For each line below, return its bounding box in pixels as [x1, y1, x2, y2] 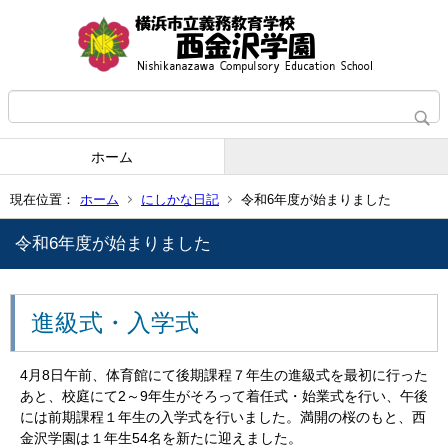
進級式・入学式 [31, 309, 199, 336]
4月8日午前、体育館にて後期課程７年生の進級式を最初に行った [20, 367, 428, 383]
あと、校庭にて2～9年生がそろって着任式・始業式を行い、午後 [20, 388, 428, 404]
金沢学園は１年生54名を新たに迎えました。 [20, 430, 302, 446]
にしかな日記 [141, 191, 219, 207]
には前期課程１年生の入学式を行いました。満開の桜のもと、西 [20, 409, 426, 425]
